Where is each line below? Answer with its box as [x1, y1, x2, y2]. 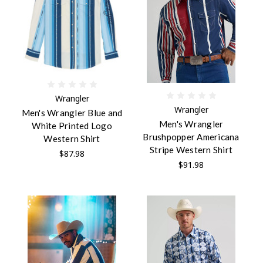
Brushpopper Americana [143, 131, 240, 142]
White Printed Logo [32, 120, 112, 131]
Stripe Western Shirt [150, 144, 232, 155]
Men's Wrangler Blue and [21, 107, 123, 118]
